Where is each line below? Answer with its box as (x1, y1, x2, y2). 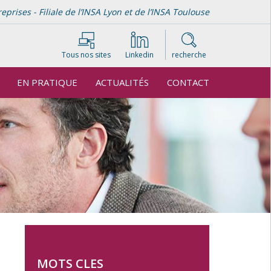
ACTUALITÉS (96, 76, 149, 88)
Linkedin (125, 50, 154, 60)
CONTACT (167, 76, 209, 88)
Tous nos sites (62, 50, 111, 60)
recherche (172, 50, 206, 60)
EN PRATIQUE (17, 76, 77, 88)
